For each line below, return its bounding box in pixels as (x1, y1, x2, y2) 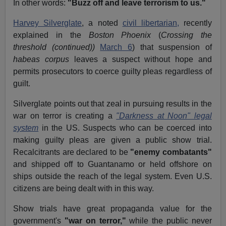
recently (179, 19, 212, 28)
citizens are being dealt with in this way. (13, 184, 154, 193)
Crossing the (161, 31, 212, 40)
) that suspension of (132, 43, 212, 52)
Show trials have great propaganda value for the (13, 204, 212, 213)
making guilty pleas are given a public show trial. (13, 136, 212, 145)
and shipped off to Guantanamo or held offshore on (13, 160, 212, 169)
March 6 (100, 43, 133, 52)
